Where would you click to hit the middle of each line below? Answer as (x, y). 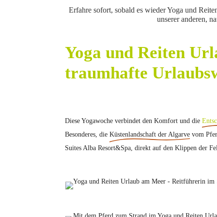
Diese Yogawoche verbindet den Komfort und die (134, 121)
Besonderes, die (87, 134)
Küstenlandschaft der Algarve (150, 134)
